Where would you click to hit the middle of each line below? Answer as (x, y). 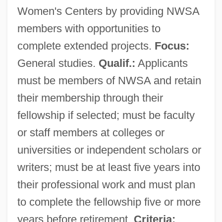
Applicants (161, 63)
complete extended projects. (86, 46)
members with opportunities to (89, 28)
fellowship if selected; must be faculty (106, 115)
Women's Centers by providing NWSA (108, 11)
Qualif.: (117, 63)
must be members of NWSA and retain (109, 80)
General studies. (58, 63)
